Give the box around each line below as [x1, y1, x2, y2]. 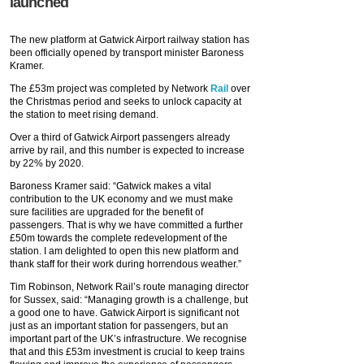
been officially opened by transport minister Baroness [10, 47, 244, 58]
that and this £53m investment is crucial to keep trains [10, 346, 245, 357]
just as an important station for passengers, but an [10, 320, 228, 331]
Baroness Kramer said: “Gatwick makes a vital [10, 180, 211, 192]
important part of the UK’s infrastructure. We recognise [10, 333, 247, 344]
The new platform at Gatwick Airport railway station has [10, 34, 249, 45]
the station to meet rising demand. [10, 109, 158, 120]
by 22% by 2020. [10, 158, 84, 169]
